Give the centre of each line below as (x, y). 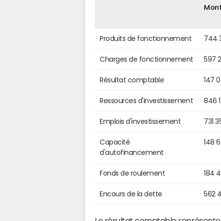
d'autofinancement (132, 152)
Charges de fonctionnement (147, 59)
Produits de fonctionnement (146, 38)
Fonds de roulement (132, 173)
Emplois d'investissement (140, 121)
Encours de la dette (131, 194)
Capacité (115, 142)
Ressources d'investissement (147, 100)
